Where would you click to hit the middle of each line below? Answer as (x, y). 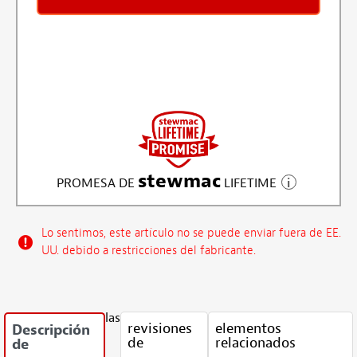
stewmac (179, 180)
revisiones (160, 328)
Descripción (51, 330)
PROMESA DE (97, 183)
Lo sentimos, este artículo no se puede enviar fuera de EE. (191, 233)
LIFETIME (248, 183)
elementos (249, 328)
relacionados (256, 343)
